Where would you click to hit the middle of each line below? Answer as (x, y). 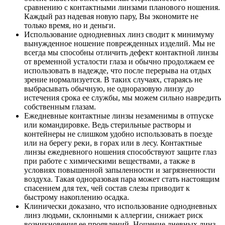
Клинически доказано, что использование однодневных (121, 206)
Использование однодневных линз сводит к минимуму (119, 34)
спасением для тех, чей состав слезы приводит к (107, 188)
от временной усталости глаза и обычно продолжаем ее (119, 61)
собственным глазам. (60, 106)
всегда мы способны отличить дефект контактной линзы (121, 52)
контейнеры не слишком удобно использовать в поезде (118, 134)
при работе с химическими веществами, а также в (110, 161)
